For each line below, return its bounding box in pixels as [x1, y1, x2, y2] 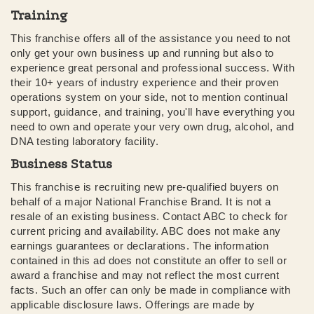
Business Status [11, 156, 112, 172]
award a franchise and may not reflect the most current [11, 268, 279, 281]
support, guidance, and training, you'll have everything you [11, 105, 295, 118]
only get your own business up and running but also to [11, 46, 274, 59]
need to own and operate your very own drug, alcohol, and [11, 120, 294, 132]
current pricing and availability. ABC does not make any [11, 224, 281, 237]
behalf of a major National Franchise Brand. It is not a [11, 195, 271, 207]
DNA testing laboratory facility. [11, 135, 158, 147]
